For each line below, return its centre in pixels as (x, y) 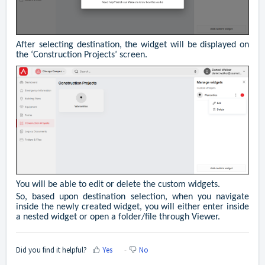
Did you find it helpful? (51, 250)
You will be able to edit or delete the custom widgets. (118, 185)
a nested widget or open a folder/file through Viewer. (118, 217)
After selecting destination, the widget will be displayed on (132, 45)
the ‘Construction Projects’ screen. (82, 55)
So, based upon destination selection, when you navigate (132, 197)
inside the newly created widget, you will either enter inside (132, 207)
